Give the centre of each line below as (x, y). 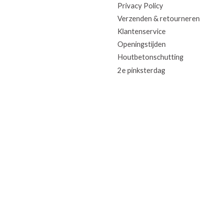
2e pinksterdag (141, 70)
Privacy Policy (140, 5)
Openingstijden (141, 44)
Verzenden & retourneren (158, 18)
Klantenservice (141, 32)
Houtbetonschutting (150, 57)
